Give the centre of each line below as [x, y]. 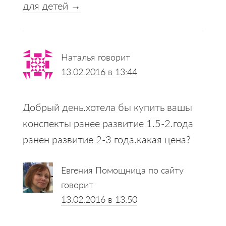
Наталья [78, 56]
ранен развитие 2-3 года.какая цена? [106, 139]
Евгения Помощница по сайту [122, 169]
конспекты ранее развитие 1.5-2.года [108, 123]
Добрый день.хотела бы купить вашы [107, 107]
